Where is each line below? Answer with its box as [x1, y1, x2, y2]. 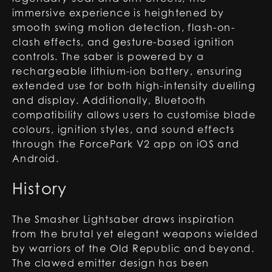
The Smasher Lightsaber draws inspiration [12, 213, 234, 225]
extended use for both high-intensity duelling [12, 80, 256, 92]
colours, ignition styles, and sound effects [12, 123, 235, 135]
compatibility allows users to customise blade [12, 109, 256, 121]
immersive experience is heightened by [12, 7, 225, 19]
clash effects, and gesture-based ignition [12, 36, 235, 48]
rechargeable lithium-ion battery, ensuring [12, 65, 243, 77]
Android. [12, 152, 59, 165]
